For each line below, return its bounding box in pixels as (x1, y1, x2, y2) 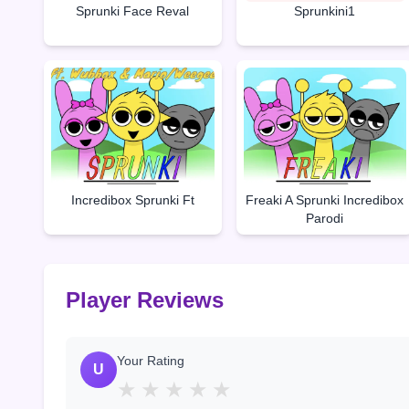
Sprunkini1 (294, 3, 356, 18)
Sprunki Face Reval (76, 3, 190, 18)
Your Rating (117, 353, 184, 369)
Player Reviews (66, 288, 224, 313)
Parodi (306, 211, 344, 226)
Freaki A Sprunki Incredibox (246, 193, 404, 208)
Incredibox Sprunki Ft (70, 193, 194, 208)
